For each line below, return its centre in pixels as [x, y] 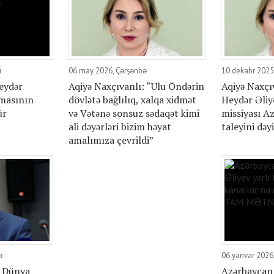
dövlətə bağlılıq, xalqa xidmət [132, 99]
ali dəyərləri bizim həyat [120, 126]
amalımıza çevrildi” [111, 140]
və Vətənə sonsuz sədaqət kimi [134, 113]
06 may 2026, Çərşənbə [107, 70]
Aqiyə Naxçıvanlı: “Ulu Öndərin [136, 86]
